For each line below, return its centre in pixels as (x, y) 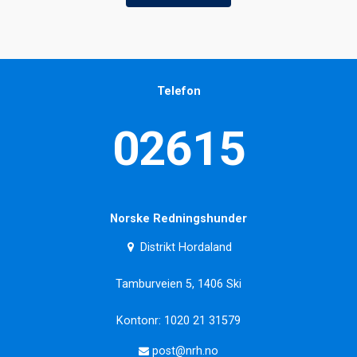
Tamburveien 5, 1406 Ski (178, 284)
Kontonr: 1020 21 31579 (178, 321)
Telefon (178, 91)
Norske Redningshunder (178, 218)
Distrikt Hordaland (185, 248)
